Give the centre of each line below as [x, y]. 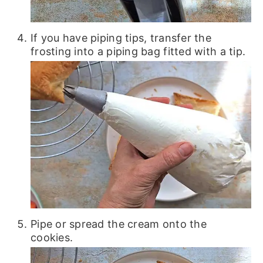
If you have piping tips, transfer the [121, 38]
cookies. [52, 237]
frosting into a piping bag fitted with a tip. [138, 52]
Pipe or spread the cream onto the [118, 224]
